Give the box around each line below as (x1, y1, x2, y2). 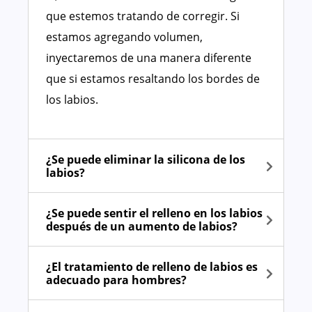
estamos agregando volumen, (46, 29, 203, 45)
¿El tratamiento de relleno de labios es (46, 259, 258, 275)
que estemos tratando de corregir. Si (46, 8, 240, 24)
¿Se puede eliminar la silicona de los (46, 152, 245, 168)
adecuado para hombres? (46, 272, 187, 288)
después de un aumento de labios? (46, 219, 237, 235)
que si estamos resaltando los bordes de (46, 71, 260, 87)
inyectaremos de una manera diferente (46, 50, 251, 66)
